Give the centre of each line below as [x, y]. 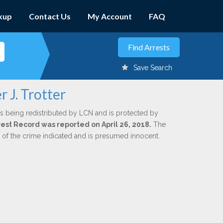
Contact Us [50, 16]
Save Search [153, 68]
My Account [110, 16]
